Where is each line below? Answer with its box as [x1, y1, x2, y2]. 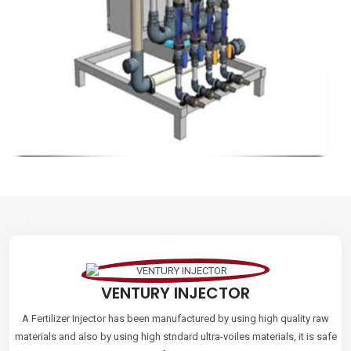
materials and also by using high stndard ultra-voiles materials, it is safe [14, 331, 337, 343]
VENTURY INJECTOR [101, 282, 250, 305]
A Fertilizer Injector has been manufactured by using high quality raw [22, 313, 329, 325]
